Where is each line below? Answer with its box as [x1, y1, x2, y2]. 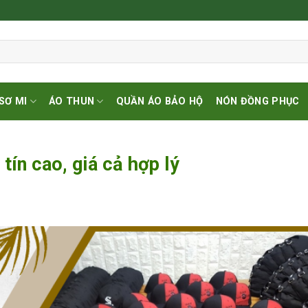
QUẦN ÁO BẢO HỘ [115, 95, 203, 107]
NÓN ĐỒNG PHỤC [215, 95, 300, 107]
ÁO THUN [49, 95, 95, 107]
